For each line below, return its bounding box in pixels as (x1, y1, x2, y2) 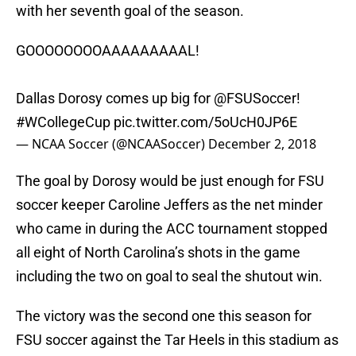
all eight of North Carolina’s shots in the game (16, 244, 300, 261)
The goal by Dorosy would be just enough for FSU (16, 172, 324, 190)
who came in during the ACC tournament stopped (16, 220, 327, 238)
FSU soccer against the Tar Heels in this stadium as (16, 331, 339, 349)
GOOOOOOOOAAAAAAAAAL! (16, 42, 199, 60)
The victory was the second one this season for (16, 308, 311, 325)
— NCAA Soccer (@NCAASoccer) (16, 135, 208, 153)
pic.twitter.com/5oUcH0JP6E (114, 114, 297, 131)
